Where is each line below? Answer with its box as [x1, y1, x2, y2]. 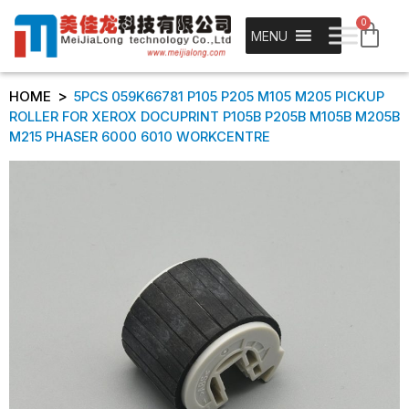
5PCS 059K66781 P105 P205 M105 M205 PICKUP [74, 89, 384, 106]
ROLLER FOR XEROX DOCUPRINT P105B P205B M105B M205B [9, 109, 400, 126]
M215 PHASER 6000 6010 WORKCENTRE [9, 129, 270, 146]
